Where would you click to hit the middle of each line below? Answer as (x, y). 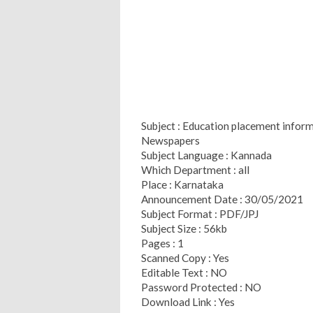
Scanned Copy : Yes (185, 257)
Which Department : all (195, 169)
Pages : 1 (162, 243)
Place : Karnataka (182, 184)
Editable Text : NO (184, 272)
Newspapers (170, 140)
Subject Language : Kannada (206, 155)
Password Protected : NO (201, 287)
